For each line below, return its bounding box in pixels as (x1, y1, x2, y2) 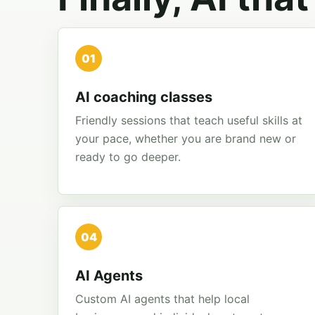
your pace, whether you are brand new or (75, 131, 296, 146)
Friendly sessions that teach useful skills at (75, 113, 302, 127)
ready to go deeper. (75, 150, 181, 164)
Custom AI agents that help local (75, 292, 250, 306)
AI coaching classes (75, 89, 212, 105)
